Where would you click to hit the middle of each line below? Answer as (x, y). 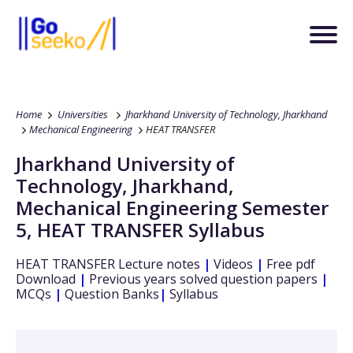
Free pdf (289, 264)
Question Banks (110, 294)
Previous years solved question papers (203, 279)
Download (46, 279)
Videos (232, 264)
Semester (285, 208)
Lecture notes (158, 264)
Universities (83, 114)
